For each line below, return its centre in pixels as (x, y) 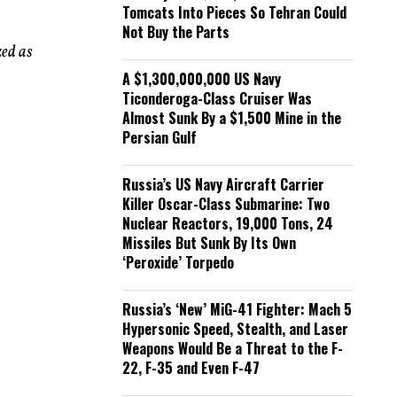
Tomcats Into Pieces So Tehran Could (234, 12)
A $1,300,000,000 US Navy (202, 79)
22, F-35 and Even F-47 (191, 368)
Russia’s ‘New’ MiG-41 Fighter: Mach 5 (237, 309)
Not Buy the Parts (176, 32)
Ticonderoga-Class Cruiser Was (217, 98)
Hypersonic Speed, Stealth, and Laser (235, 329)
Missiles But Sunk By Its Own (209, 243)
